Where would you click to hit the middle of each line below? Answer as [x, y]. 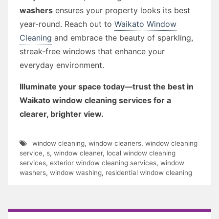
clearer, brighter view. [62, 114]
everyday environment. [62, 65]
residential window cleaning [149, 172]
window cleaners [115, 143]
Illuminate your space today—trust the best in [107, 86]
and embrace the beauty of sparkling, [122, 37]
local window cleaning [141, 153]
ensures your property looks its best [121, 10]
